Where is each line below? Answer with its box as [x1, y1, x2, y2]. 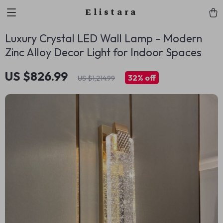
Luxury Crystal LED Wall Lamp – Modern [5, 31, 202, 45]
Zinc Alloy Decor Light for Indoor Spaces [5, 45, 202, 59]
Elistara [85, 5, 138, 19]
